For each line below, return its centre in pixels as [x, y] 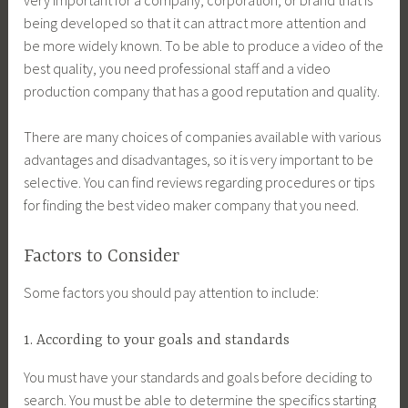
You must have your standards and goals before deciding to [199, 377]
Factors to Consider [102, 256]
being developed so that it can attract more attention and [195, 22]
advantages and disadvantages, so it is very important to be [199, 160]
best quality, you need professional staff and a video [178, 68]
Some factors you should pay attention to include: [172, 292]
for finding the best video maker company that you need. [192, 205]
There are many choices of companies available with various [203, 137]
